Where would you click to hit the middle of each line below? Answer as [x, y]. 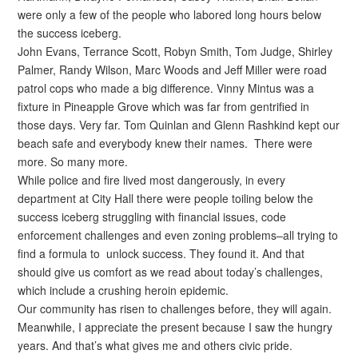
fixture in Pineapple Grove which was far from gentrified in [164, 107]
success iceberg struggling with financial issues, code [152, 217]
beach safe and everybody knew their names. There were [165, 143]
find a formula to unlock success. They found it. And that [161, 254]
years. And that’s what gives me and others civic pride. [155, 346]
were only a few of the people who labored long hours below [170, 15]
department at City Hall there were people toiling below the [166, 199]
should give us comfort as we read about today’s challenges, [171, 272]
